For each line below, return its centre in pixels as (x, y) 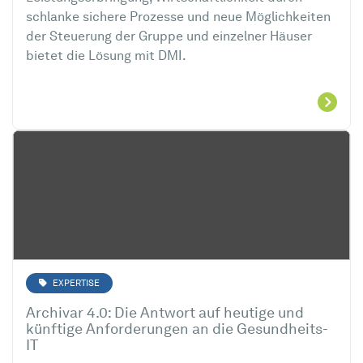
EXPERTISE (75, 284)
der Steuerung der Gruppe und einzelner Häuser (169, 37)
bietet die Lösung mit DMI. (106, 57)
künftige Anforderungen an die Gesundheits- (177, 330)
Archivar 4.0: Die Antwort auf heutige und (165, 314)
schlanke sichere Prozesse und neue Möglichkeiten (178, 18)
